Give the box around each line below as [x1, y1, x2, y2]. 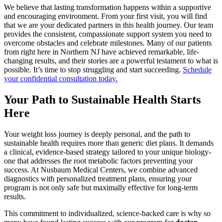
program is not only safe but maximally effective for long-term [4, 183, 198, 192]
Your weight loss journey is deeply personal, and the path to [4, 129, 190, 138]
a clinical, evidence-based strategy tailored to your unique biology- [4, 147, 211, 156]
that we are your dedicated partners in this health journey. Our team [4, 21, 213, 30]
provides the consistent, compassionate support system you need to [4, 30, 212, 39]
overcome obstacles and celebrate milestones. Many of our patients [4, 39, 212, 48]
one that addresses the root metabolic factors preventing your [4, 156, 193, 165]
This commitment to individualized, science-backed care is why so [4, 209, 211, 218]
